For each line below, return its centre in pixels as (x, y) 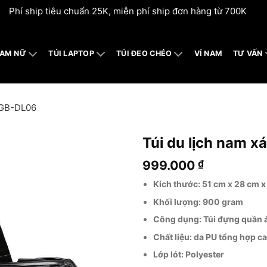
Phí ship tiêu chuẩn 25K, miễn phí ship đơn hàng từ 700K (128, 11)
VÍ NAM (208, 53)
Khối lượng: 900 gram (198, 201)
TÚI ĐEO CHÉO (144, 53)
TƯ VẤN (248, 53)
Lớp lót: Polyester (189, 254)
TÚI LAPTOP (71, 53)
